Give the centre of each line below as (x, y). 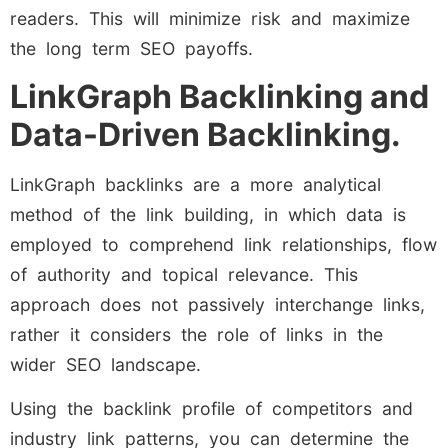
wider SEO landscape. (105, 364)
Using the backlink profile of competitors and (211, 409)
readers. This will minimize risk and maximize (210, 18)
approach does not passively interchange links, (217, 304)
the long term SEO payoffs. (131, 48)
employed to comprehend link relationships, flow (223, 244)
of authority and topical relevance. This (184, 274)
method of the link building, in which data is (208, 214)
